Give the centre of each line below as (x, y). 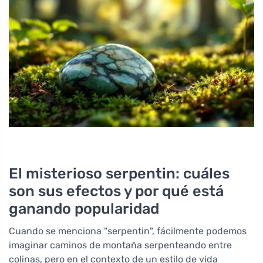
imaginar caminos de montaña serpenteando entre (120, 245)
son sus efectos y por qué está (116, 190)
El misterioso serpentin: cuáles (119, 173)
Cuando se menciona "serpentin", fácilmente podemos (128, 231)
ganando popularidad (84, 208)
